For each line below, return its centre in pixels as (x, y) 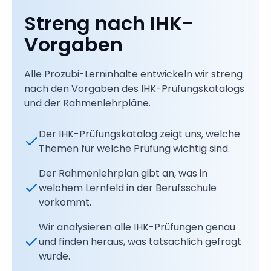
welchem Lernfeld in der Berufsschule (128, 188)
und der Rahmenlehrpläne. (87, 103)
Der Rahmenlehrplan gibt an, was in (123, 173)
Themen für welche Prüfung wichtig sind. (134, 148)
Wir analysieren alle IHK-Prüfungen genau (137, 227)
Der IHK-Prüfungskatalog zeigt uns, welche (139, 134)
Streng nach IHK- (109, 23)
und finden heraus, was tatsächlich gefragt (140, 241)
